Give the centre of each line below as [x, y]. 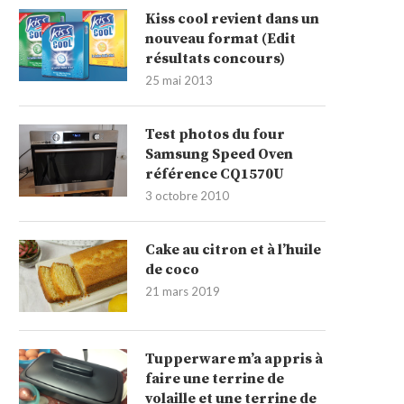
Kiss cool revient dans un [232, 19]
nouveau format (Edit [220, 39]
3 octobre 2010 [187, 196]
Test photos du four [215, 134]
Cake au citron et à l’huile [233, 250]
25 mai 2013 [179, 80]
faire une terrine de [215, 379]
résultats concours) [215, 59]
